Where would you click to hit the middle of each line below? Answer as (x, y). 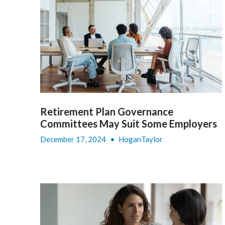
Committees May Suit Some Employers (129, 123)
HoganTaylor (141, 139)
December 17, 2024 (74, 139)
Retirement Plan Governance (107, 111)
